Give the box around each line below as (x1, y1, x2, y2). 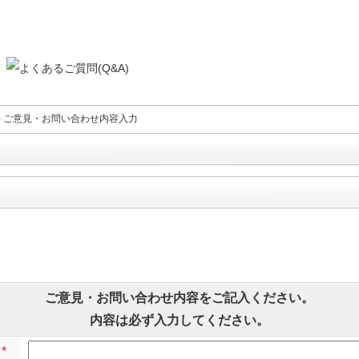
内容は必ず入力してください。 (90, 313, 269, 327)
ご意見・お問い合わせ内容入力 (3, 113, 138, 124)
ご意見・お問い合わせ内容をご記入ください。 (45, 291, 314, 305)
